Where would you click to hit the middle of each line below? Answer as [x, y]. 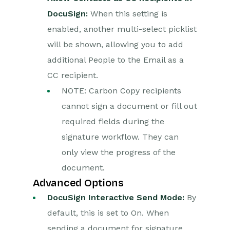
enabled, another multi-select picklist [122, 29]
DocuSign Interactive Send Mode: [116, 197]
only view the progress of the [119, 152]
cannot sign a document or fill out [129, 106]
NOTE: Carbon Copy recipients [121, 91]
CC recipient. [73, 75]
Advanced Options [78, 183]
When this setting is [128, 14]
